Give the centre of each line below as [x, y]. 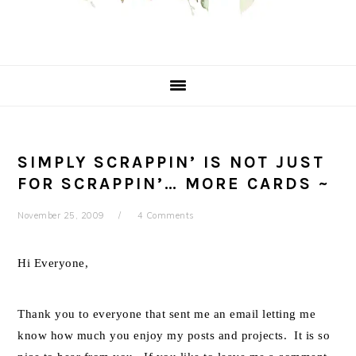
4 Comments [166, 215]
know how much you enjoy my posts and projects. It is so [174, 335]
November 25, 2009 [61, 215]
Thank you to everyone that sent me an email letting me [167, 314]
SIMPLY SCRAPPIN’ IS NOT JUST [172, 162]
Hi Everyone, [53, 263]
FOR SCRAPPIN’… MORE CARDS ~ [174, 184]
